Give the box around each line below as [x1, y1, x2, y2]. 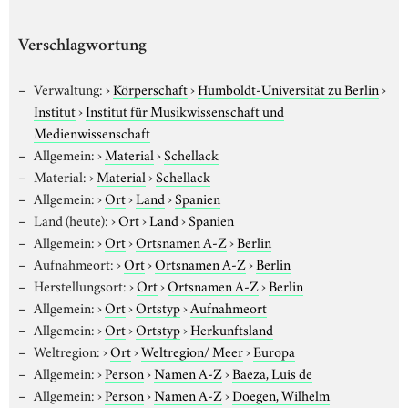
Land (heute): [33, 209, 108, 229]
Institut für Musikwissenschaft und [86, 99, 284, 120]
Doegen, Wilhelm [231, 383, 330, 404]
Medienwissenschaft [34, 121, 150, 142]
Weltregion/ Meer [140, 340, 243, 361]
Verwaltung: [33, 77, 103, 98]
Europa [252, 340, 295, 361]
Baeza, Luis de [231, 362, 312, 382]
